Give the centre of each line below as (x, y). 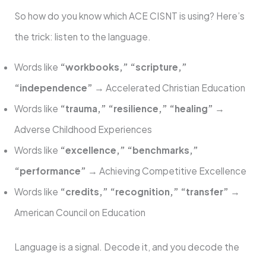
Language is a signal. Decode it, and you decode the (126, 247)
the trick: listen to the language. (82, 37)
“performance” (50, 170)
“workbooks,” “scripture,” (123, 66)
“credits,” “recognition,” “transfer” (144, 191)
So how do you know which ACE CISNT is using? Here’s (129, 16)
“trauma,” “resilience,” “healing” (136, 108)
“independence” (53, 87)
